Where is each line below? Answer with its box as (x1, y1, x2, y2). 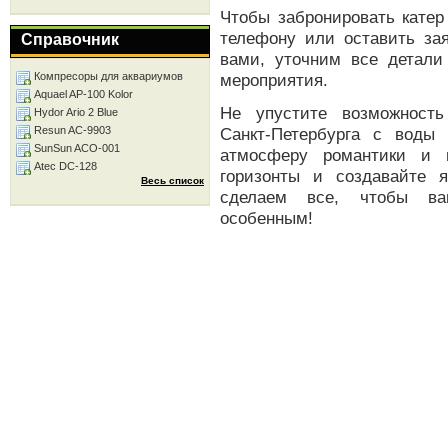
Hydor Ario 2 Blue (34, 106, 118, 118)
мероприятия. (220, 70, 328, 90)
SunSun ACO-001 (34, 142, 120, 154)
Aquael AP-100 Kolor (34, 88, 133, 100)
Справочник (21, 31, 119, 48)
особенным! (220, 208, 313, 228)
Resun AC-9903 (34, 124, 111, 136)
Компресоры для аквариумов (34, 70, 183, 82)
